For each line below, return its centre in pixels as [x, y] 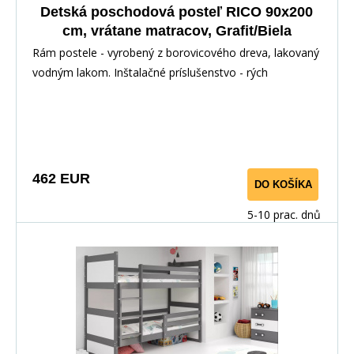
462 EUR [61, 178]
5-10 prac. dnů [284, 214]
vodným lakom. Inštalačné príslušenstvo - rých [150, 72]
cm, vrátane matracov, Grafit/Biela [177, 30]
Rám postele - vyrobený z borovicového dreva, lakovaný [176, 52]
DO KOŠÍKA [283, 184]
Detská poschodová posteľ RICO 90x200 [177, 11]
